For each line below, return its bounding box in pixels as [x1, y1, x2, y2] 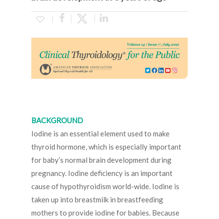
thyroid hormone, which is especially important [31, 142, 181, 152]
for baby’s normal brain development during [31, 155, 172, 165]
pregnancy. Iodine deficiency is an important [31, 169, 173, 178]
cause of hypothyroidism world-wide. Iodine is [31, 182, 179, 191]
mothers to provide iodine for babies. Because [31, 208, 179, 218]
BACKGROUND [31, 116, 83, 125]
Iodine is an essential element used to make [31, 129, 170, 138]
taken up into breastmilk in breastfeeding [31, 195, 163, 204]
